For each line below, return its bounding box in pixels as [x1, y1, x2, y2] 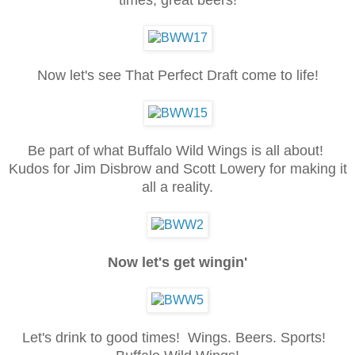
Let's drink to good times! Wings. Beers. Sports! [21, 329, 334, 345]
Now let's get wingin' [108, 254, 247, 270]
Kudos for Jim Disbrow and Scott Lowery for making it [8, 160, 347, 177]
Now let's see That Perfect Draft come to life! [36, 67, 319, 83]
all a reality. [142, 178, 213, 195]
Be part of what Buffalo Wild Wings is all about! [28, 142, 327, 158]
